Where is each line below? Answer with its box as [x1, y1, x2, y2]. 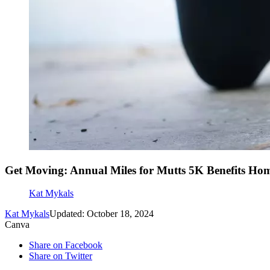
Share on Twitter [29, 251, 92, 262]
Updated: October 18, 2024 [49, 209, 154, 219]
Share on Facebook [29, 240, 102, 251]
